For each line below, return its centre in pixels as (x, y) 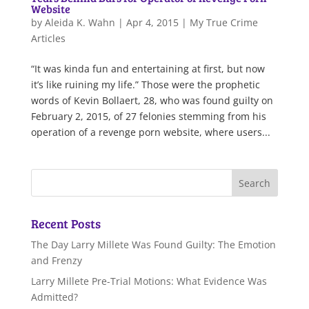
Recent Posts (66, 224)
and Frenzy (56, 261)
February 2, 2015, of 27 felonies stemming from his (148, 117)
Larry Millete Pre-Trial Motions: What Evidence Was (149, 281)
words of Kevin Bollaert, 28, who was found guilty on (152, 101)
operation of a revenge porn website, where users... (150, 132)
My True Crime (223, 23)
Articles (48, 39)
